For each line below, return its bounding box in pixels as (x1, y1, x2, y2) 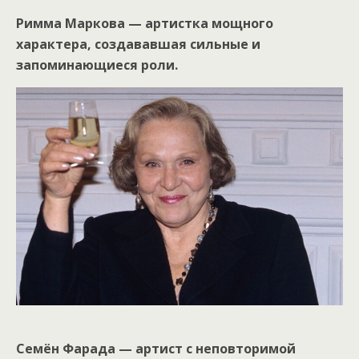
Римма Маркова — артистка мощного (16, 14, 273, 32)
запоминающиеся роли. (16, 55, 178, 74)
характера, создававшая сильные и (16, 34, 260, 53)
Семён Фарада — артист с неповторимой (16, 339, 296, 357)
